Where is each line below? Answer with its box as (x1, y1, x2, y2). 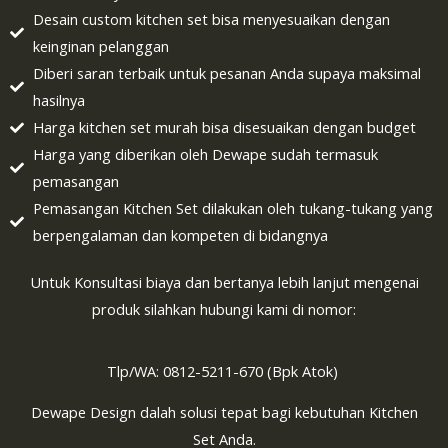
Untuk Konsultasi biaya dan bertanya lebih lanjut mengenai (29, 272, 419, 293)
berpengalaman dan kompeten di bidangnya (32, 225, 328, 246)
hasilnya (32, 90, 85, 111)
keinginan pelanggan (32, 36, 169, 57)
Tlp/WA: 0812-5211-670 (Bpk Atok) (106, 360, 342, 381)
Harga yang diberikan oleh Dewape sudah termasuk (32, 144, 378, 165)
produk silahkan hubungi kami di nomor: (92, 299, 356, 320)
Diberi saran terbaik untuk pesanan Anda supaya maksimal (32, 63, 421, 84)
